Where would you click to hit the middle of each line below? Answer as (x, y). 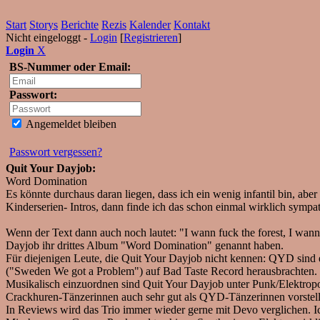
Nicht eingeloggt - (48, 37)
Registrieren (151, 37)
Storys (44, 25)
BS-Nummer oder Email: (70, 67)
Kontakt (192, 25)
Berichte (80, 25)
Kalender (150, 25)
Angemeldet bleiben (70, 124)
